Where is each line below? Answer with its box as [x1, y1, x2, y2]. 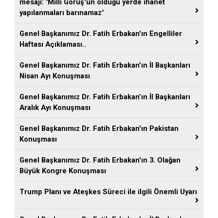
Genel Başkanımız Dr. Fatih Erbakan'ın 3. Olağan [19, 155, 181, 164]
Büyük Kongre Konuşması [19, 166, 106, 175]
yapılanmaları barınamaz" [19, 8, 104, 17]
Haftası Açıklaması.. [19, 39, 86, 49]
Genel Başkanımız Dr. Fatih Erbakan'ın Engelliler [19, 29, 182, 38]
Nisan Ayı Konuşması [19, 71, 90, 80]
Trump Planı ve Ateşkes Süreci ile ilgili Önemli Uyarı [19, 187, 197, 196]
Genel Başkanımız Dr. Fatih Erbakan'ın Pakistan [19, 124, 179, 133]
